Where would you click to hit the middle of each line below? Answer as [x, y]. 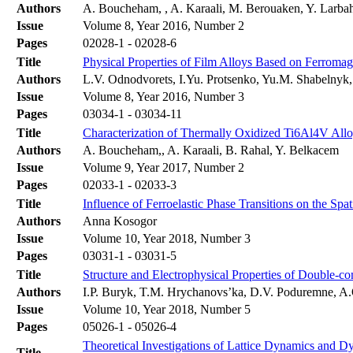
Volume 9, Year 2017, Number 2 [163, 168]
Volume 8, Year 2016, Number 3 [163, 97]
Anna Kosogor [120, 221]
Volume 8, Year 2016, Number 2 [163, 26]
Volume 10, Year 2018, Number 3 [167, 239]
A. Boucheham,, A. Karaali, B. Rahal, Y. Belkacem [211, 150]
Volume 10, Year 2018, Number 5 [167, 310]
